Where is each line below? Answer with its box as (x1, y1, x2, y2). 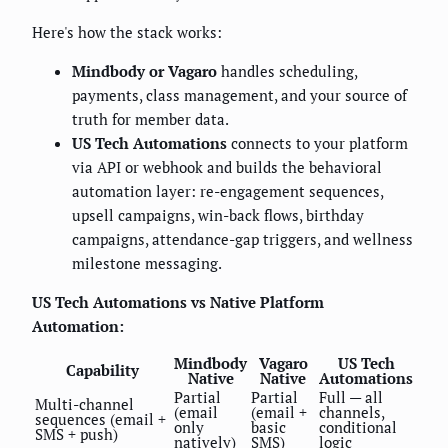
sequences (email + (35, 408, 166, 429)
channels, (319, 401, 384, 422)
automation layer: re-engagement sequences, (72, 180, 383, 201)
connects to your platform (227, 132, 408, 153)
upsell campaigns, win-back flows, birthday (72, 204, 364, 225)
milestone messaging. (72, 252, 222, 273)
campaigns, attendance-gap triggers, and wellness (72, 228, 413, 249)
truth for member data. (72, 108, 229, 129)
